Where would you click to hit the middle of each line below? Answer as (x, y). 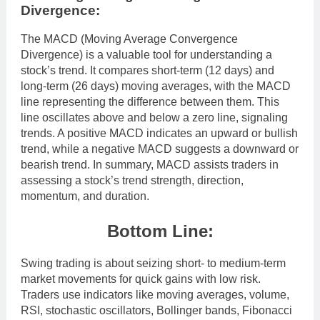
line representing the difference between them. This (150, 102)
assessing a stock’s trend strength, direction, (132, 181)
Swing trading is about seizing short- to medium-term (153, 264)
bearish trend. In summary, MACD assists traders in (150, 165)
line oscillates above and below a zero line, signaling (154, 118)
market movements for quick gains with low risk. (141, 279)
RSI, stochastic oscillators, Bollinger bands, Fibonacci (156, 311)
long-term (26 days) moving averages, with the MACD (156, 86)
